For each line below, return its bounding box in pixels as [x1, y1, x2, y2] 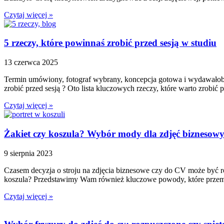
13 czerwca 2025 [4, 58, 58, 67]
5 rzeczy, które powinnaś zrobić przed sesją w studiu [4, 37, 216, 48]
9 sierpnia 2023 [4, 148, 52, 157]
